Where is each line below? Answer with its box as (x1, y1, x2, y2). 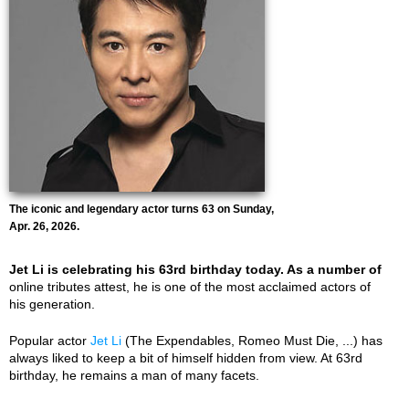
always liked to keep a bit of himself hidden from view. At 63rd (9, 351, 362, 365)
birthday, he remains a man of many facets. (9, 368, 259, 383)
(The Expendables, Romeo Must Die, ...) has (121, 333, 383, 348)
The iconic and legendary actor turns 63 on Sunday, (9, 203, 274, 215)
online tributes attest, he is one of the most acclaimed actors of (9, 279, 371, 294)
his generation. (9, 297, 95, 311)
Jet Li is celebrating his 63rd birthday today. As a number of (9, 262, 382, 277)
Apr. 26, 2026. (9, 220, 79, 233)
